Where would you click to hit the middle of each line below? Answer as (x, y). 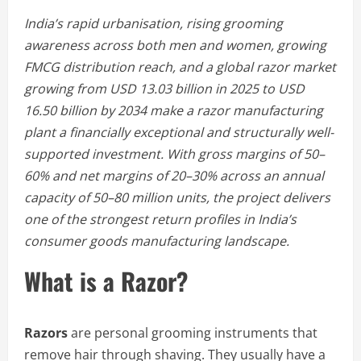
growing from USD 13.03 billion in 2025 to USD (164, 88)
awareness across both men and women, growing (175, 45)
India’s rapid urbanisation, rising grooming (154, 23)
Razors (46, 332)
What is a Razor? (106, 280)
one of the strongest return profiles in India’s (160, 219)
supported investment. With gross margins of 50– (174, 154)
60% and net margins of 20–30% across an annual (174, 175)
